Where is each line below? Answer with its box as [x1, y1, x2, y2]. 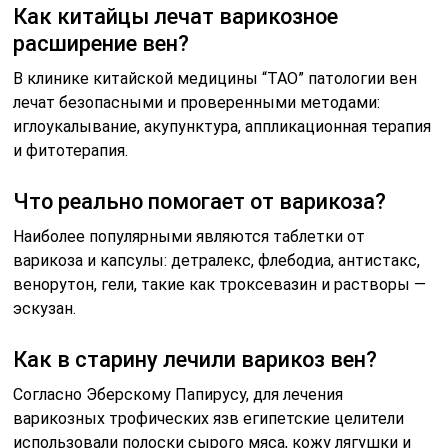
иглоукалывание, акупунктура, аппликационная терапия [13, 117, 432, 137]
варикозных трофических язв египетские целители [13, 409, 405, 429]
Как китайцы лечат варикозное [13, 4, 339, 30]
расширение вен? [13, 31, 190, 57]
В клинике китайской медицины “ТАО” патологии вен [13, 69, 418, 89]
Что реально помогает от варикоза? [13, 189, 387, 215]
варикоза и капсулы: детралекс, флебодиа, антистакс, [13, 251, 421, 271]
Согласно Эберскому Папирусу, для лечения [13, 385, 344, 405]
